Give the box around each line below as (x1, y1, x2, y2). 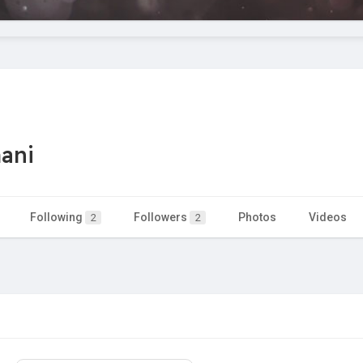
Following (30, 211, 85, 224)
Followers (134, 211, 190, 224)
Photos (238, 211, 276, 224)
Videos (309, 211, 347, 224)
